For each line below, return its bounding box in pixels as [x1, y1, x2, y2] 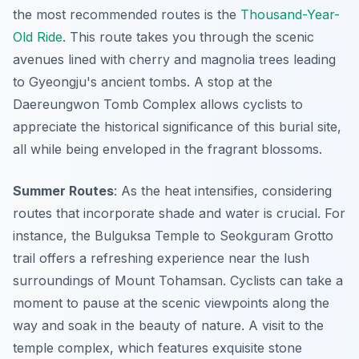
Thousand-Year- [240, 6, 340, 23]
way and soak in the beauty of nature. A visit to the [13, 317, 324, 334]
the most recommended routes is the [13, 6, 240, 23]
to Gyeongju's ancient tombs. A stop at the [13, 74, 272, 91]
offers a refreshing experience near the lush [35, 250, 309, 267]
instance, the [13, 228, 95, 244]
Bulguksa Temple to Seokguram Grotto [95, 228, 333, 244]
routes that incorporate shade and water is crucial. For [13, 205, 345, 222]
